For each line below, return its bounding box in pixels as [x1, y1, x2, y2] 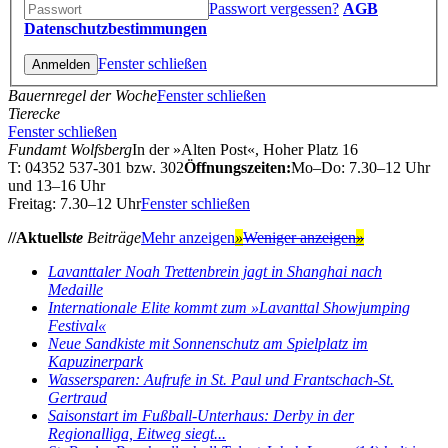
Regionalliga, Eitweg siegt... [48, 424, 226, 442]
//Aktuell [8, 228, 66, 246]
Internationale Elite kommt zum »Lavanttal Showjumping [48, 298, 410, 316]
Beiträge [87, 228, 141, 246]
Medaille [48, 280, 103, 298]
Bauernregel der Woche [8, 86, 157, 104]
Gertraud [48, 388, 107, 406]
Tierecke [8, 104, 60, 122]
